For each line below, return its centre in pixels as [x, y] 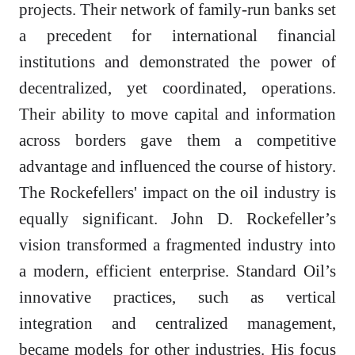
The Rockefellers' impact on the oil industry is [177, 193]
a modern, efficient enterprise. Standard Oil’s [177, 271]
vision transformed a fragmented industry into [177, 245]
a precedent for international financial [177, 36]
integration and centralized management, [177, 323]
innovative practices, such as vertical [177, 297]
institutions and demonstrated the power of [177, 62]
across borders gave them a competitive [177, 140]
